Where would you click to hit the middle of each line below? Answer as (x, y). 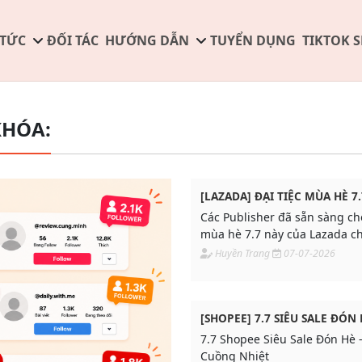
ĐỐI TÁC (72, 40)
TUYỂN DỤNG (253, 40)
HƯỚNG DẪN (147, 40)
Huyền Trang (242, 253)
